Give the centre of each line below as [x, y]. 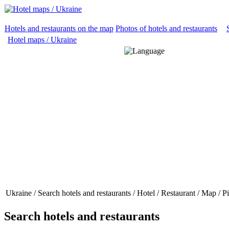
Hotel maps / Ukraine [42, 40]
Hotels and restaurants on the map [59, 28]
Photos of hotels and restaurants [166, 28]
